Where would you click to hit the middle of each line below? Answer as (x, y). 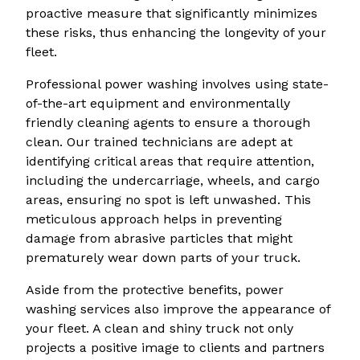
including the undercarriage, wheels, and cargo (173, 181)
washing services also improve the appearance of (178, 309)
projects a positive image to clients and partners (175, 348)
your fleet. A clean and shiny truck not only (160, 329)
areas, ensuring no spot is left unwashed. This (168, 200)
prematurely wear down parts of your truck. (163, 258)
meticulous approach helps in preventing (154, 219)
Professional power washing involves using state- (177, 84)
